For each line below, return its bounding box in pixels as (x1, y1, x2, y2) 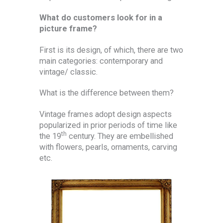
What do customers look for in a (39, 13, 162, 23)
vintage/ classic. (39, 67, 98, 77)
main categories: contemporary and (39, 56, 163, 66)
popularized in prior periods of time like (39, 120, 177, 130)
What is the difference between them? (39, 88, 174, 98)
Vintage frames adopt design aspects (39, 109, 172, 119)
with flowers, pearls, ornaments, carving (39, 142, 177, 152)
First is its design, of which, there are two (39, 45, 183, 55)
